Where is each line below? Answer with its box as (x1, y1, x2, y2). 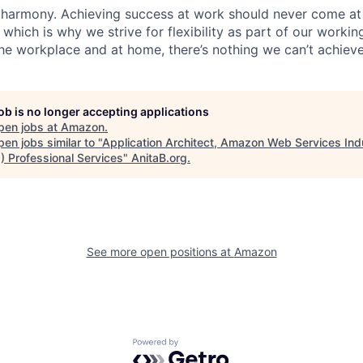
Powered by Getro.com (132, 338, 275, 355)
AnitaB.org (131, 150, 187, 164)
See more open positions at (86, 244, 234, 258)
